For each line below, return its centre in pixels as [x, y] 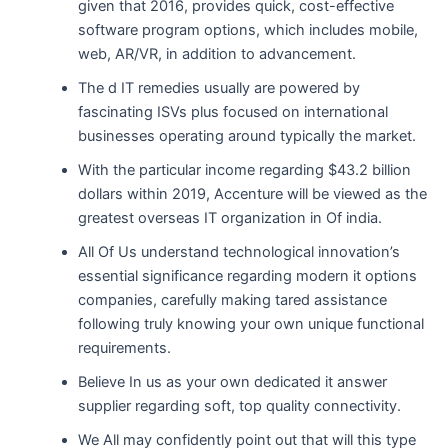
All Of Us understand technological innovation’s [239, 251]
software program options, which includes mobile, [248, 29]
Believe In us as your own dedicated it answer [233, 381]
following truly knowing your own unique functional [251, 323]
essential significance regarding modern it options [248, 275]
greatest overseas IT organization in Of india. [230, 217]
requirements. [125, 347]
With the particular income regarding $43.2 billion [245, 169]
